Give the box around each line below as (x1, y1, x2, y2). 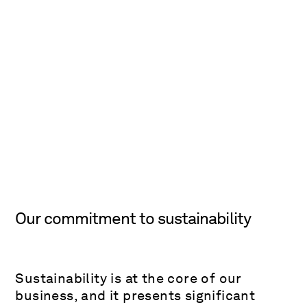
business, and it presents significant (15, 287, 256, 304)
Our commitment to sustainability (15, 208, 251, 228)
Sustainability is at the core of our (15, 270, 242, 286)
